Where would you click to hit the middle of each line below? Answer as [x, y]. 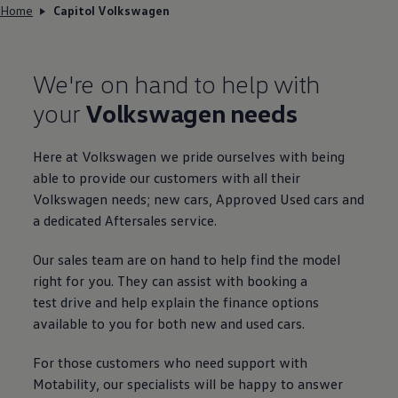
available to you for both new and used [154, 323]
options [296, 302]
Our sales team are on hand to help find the [166, 259]
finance [246, 302]
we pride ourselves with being [251, 156]
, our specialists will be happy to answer [220, 383]
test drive [63, 302]
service [193, 220]
